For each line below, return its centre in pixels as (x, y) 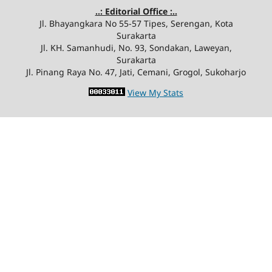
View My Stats (155, 92)
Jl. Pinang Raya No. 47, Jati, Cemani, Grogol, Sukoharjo (136, 72)
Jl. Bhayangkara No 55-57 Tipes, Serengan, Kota (136, 23)
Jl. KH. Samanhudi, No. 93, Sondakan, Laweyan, (136, 47)
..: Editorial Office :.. (136, 11)
